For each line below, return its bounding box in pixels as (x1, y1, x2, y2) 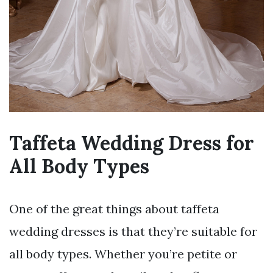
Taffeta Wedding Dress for (9, 130, 254, 156)
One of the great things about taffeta (9, 201, 219, 217)
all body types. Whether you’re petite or (9, 246, 237, 262)
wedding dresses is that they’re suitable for (9, 224, 257, 239)
